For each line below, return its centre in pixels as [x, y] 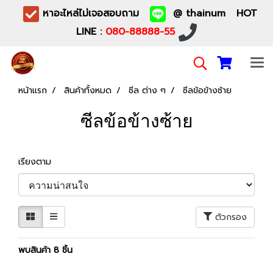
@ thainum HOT [212, 14]
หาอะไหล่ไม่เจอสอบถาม [94, 14]
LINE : [91, 32]
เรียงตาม [39, 162]
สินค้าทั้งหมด [88, 90]
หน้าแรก [33, 90]
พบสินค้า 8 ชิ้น [45, 250]
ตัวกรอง [231, 217]
